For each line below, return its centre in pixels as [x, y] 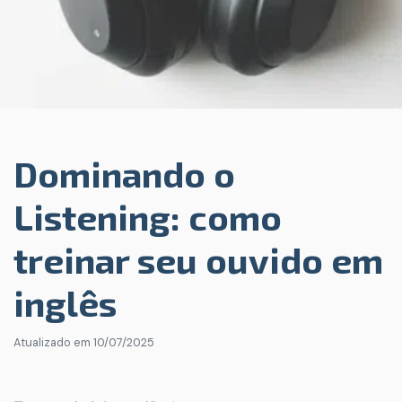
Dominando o [124, 173]
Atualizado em [53, 342]
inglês [65, 302]
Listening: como [148, 216]
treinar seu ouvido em [198, 259]
